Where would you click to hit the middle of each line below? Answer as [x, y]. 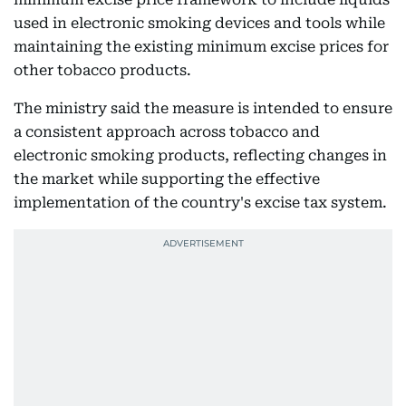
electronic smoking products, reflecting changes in [200, 155]
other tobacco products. [102, 70]
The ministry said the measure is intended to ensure [203, 108]
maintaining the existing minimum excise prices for [201, 46]
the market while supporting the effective [167, 179]
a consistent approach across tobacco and [167, 131]
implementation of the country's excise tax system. [200, 202]
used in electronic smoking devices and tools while [199, 23]
